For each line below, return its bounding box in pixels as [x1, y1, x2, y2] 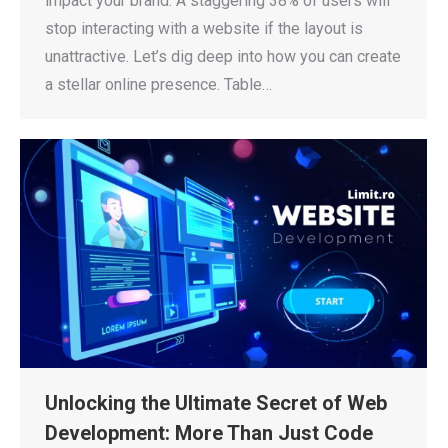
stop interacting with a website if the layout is [45, 18, 363, 38]
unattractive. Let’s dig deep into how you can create [45, 46, 401, 66]
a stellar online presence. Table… [45, 74, 272, 94]
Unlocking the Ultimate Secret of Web [45, 390, 387, 415]
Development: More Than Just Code [45, 420, 373, 445]
